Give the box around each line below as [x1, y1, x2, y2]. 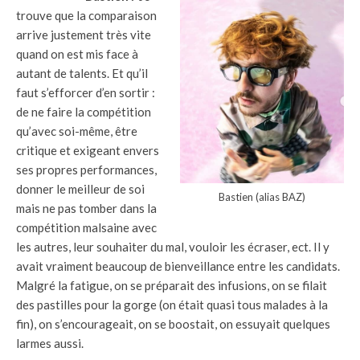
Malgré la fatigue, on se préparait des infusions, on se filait [16, 278, 327, 292]
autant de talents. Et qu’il [16, 66, 148, 80]
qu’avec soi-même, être [16, 124, 137, 138]
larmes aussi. [16, 336, 84, 350]
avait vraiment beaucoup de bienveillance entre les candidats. [16, 259, 340, 273]
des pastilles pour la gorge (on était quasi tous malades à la [16, 297, 328, 312]
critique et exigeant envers [16, 143, 159, 157]
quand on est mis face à [16, 47, 138, 61]
